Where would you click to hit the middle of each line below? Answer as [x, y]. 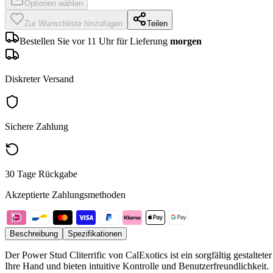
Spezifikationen [95, 233]
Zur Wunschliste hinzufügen [73, 23]
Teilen [157, 23]
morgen [186, 41]
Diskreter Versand [39, 79]
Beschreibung [34, 233]
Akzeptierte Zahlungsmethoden [65, 194]
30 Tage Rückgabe [41, 174]
